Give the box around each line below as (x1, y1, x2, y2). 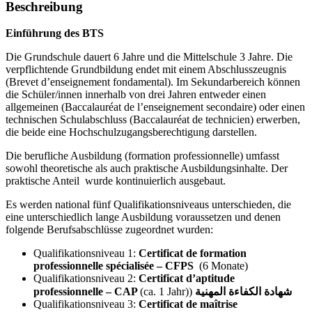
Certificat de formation (136, 247, 247, 260)
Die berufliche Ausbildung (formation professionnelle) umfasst (6, 150, 279, 162)
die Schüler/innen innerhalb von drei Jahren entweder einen (6, 88, 266, 101)
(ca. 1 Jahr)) (140, 286, 192, 298)
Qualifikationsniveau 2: (33, 272, 139, 285)
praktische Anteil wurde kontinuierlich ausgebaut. (6, 175, 226, 187)
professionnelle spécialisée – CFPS (33, 260, 194, 272)
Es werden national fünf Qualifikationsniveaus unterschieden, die (6, 198, 291, 211)
